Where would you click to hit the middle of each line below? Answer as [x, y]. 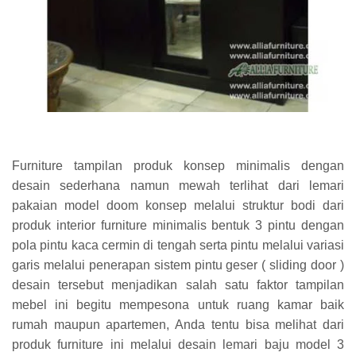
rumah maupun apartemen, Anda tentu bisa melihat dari [178, 325]
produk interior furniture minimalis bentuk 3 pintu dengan [178, 225]
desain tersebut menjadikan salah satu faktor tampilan [178, 285]
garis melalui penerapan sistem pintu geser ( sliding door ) [178, 265]
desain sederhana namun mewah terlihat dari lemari [178, 186]
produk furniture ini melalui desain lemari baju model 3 [178, 344]
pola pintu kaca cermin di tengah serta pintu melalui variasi [178, 245]
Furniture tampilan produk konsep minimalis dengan [178, 166]
